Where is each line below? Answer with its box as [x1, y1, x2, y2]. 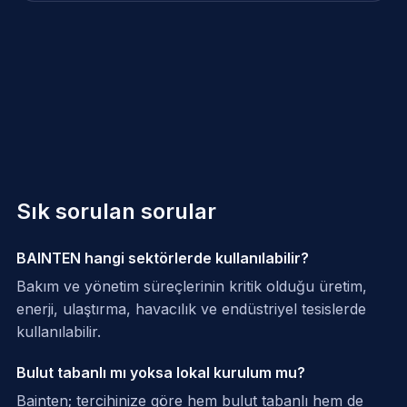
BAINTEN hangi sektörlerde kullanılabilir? [15, 249, 309, 268]
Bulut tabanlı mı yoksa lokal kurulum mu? [15, 363, 305, 382]
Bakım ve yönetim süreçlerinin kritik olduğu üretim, [15, 277, 367, 296]
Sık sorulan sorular [15, 198, 216, 225]
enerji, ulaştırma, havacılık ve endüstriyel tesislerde [15, 300, 366, 319]
